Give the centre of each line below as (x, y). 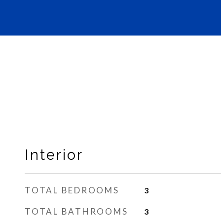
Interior (54, 155)
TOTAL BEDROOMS (72, 190)
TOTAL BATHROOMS (76, 211)
